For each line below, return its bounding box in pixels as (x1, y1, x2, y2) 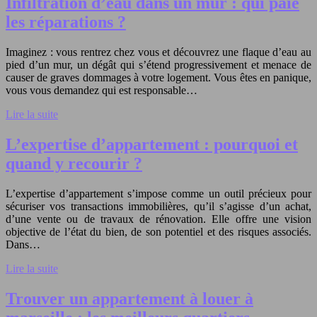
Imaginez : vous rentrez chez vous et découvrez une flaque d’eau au (6, 45, 311, 58)
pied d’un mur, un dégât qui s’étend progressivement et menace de (6, 58, 311, 71)
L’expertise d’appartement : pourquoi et (6, 134, 298, 154)
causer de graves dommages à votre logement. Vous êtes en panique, (6, 71, 311, 83)
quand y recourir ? (6, 154, 142, 173)
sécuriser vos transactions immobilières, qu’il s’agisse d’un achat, (6, 200, 311, 212)
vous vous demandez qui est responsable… (6, 83, 197, 96)
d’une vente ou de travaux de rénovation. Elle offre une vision (6, 212, 311, 225)
